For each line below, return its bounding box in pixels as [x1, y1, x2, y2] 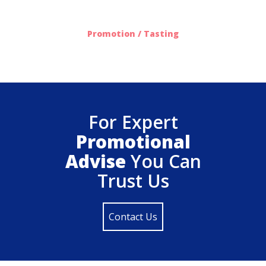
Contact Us [109, 210, 157, 223]
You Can [125, 149, 201, 173]
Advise [65, 149, 126, 173]
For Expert [88, 110, 178, 134]
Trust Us [97, 169, 169, 193]
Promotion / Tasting [87, 28, 179, 39]
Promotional [75, 129, 191, 154]
